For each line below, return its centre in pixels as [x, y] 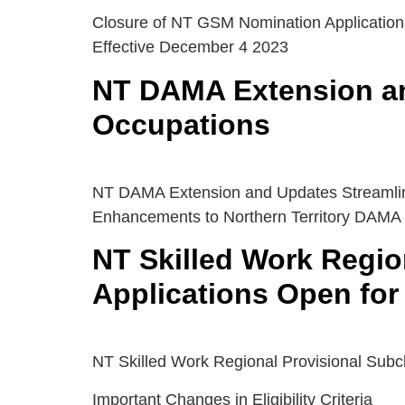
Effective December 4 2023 [190, 47]
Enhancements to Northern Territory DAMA [247, 217]
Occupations [181, 124]
